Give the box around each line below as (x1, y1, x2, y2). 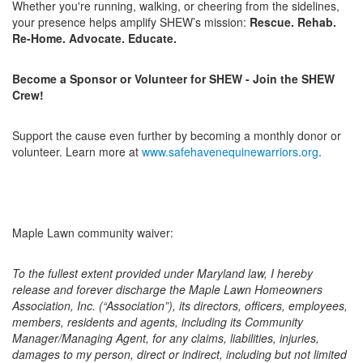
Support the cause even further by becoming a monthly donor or (12, 127, 341, 143)
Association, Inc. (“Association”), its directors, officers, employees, (12, 297, 348, 314)
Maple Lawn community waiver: (12, 224, 173, 241)
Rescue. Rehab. (250, 14, 336, 30)
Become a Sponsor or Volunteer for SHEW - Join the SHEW (12, 70, 335, 87)
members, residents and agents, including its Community (12, 314, 303, 330)
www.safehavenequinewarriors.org (142, 143, 318, 160)
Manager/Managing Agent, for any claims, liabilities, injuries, (12, 330, 319, 346)
